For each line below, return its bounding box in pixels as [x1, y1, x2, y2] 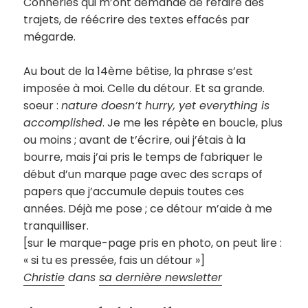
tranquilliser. [23, 217, 89, 234]
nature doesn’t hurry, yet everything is [61, 97, 270, 113]
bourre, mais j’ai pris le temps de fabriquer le [23, 148, 263, 165]
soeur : [23, 97, 62, 113]
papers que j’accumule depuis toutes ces [23, 183, 245, 199]
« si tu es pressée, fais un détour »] [23, 252, 206, 268]
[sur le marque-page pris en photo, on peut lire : [23, 234, 283, 251]
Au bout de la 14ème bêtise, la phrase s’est [23, 63, 254, 79]
